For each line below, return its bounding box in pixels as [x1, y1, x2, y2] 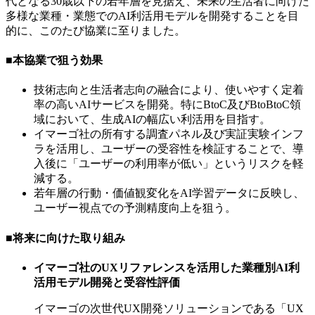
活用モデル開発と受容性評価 [34, 276, 180, 288]
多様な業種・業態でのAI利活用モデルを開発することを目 [6, 9, 299, 22]
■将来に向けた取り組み [6, 231, 125, 244]
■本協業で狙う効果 [6, 54, 103, 67]
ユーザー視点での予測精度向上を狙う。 [34, 202, 236, 214]
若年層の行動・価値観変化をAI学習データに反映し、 [34, 187, 304, 200]
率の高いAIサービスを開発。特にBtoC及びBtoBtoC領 [34, 98, 301, 111]
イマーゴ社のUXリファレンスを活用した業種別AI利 [34, 262, 300, 274]
